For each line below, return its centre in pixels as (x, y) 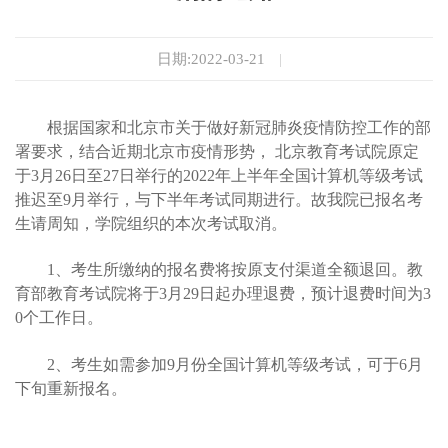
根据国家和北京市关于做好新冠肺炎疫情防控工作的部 (239, 127)
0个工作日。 (59, 318)
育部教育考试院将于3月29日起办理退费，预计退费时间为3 (223, 294)
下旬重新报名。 (71, 388)
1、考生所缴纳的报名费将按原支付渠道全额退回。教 (235, 270)
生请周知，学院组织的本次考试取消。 (151, 223)
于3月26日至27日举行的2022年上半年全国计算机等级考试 (219, 175)
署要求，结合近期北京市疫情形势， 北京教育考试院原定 (217, 151)
